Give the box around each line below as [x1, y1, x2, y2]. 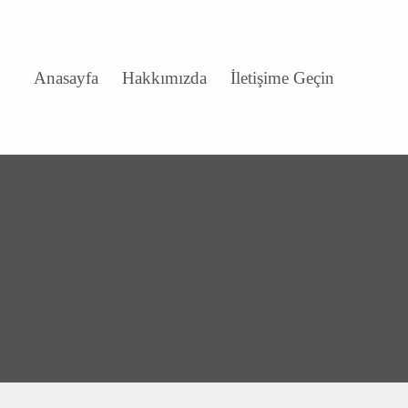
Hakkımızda [121, 67, 207, 87]
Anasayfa [33, 67, 98, 87]
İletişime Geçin [230, 67, 335, 87]
